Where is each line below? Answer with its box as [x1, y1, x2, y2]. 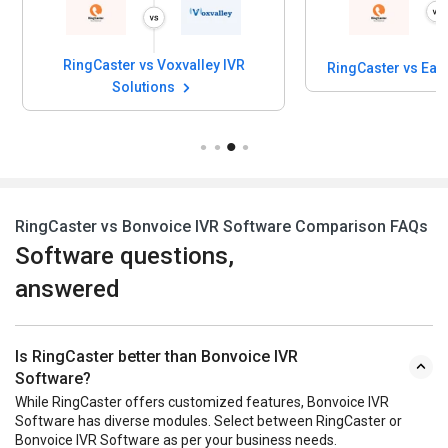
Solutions [112, 79, 178, 96]
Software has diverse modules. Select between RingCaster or [15, 412, 402, 429]
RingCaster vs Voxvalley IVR [62, 57, 245, 74]
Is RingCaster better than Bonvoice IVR [15, 346, 298, 366]
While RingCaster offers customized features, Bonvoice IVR [15, 393, 389, 410]
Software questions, [15, 241, 234, 270]
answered [15, 274, 120, 303]
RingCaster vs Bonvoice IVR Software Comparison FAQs [15, 216, 428, 236]
